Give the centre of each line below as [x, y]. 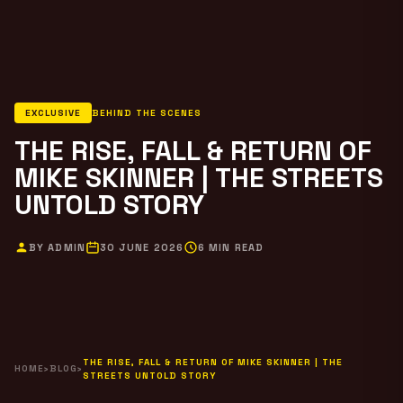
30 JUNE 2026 [142, 247]
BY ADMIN [57, 247]
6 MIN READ [231, 247]
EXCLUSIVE [53, 112]
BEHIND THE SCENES [147, 112]
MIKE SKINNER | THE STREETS [199, 177]
